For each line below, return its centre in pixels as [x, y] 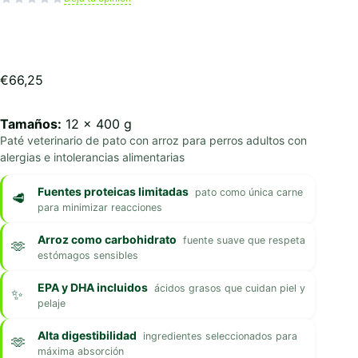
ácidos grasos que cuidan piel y [230, 288]
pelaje [52, 303]
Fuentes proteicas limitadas [113, 191]
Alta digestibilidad [87, 335]
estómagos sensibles [88, 255]
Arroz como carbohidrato [107, 239]
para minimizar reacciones [100, 207]
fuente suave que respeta [244, 240]
